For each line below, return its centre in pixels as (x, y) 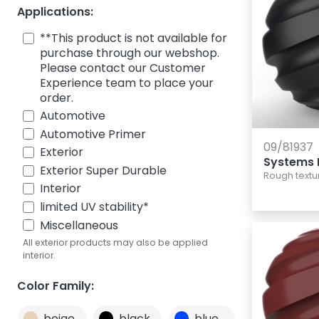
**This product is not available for (134, 38)
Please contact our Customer (123, 68)
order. (57, 98)
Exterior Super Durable (103, 170)
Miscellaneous (79, 225)
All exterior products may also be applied (115, 243)
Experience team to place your (127, 83)
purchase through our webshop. (130, 53)
